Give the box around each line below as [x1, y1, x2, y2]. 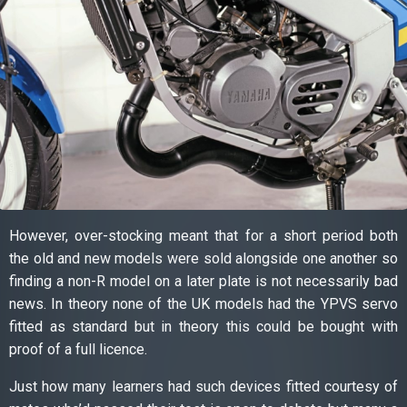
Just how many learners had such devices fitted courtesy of [9, 377, 398, 395]
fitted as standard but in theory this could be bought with [9, 317, 398, 335]
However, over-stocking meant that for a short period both [9, 226, 398, 244]
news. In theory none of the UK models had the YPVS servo [9, 294, 398, 313]
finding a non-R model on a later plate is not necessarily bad [9, 272, 398, 290]
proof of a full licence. [9, 340, 147, 358]
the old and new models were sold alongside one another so [9, 249, 398, 267]
